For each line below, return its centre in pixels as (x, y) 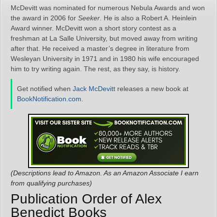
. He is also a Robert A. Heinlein (148, 18)
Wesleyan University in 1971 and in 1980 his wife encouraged (105, 59)
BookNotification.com (49, 99)
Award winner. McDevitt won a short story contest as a (93, 28)
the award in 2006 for (44, 18)
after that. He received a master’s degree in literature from (100, 48)
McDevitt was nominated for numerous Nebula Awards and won (108, 8)
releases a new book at (152, 89)
